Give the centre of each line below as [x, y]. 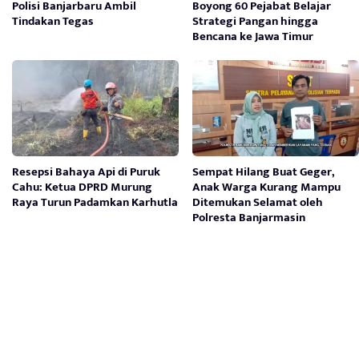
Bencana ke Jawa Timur [253, 36]
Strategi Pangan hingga [256, 21]
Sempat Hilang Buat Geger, [264, 171]
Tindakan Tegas [53, 21]
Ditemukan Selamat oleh [258, 202]
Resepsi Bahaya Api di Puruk [86, 171]
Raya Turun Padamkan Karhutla [95, 202]
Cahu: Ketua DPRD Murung [82, 187]
